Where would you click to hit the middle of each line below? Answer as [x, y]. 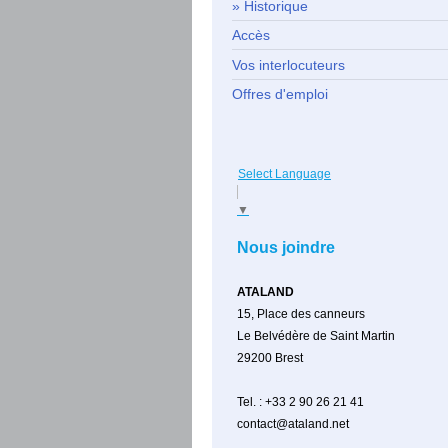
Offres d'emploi [280, 94]
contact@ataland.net [293, 424]
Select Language [284, 174]
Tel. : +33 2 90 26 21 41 [300, 402]
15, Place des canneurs [301, 314]
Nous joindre [286, 248]
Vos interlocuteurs [288, 64]
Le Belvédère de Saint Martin [316, 336]
